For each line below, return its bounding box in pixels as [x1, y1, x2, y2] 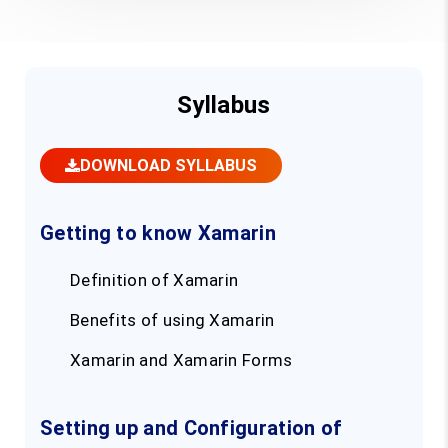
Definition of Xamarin [70, 270, 239, 291]
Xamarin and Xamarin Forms [70, 350, 293, 371]
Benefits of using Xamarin [70, 310, 275, 331]
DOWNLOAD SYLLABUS [80, 155, 257, 175]
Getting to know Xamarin [40, 221, 276, 246]
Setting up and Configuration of [40, 416, 343, 441]
